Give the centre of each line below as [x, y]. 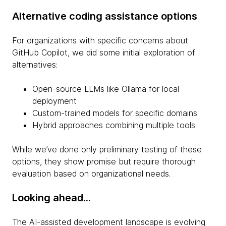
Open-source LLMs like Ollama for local [106, 89]
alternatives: [35, 64]
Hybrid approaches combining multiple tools [114, 125]
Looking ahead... [51, 197]
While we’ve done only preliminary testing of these [107, 149]
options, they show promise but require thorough [104, 161]
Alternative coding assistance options [105, 16]
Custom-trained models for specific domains [115, 113]
